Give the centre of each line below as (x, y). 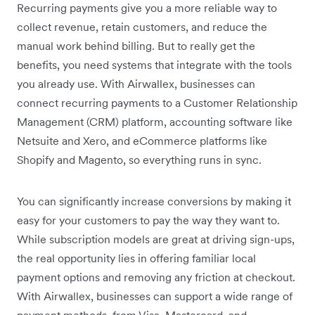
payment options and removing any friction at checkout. (156, 277)
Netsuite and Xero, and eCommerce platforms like (142, 140)
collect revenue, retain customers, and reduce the (142, 26)
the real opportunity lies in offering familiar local (136, 258)
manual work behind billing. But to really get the (136, 45)
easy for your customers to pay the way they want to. (148, 220)
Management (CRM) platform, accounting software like (155, 121)
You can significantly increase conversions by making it (154, 201)
